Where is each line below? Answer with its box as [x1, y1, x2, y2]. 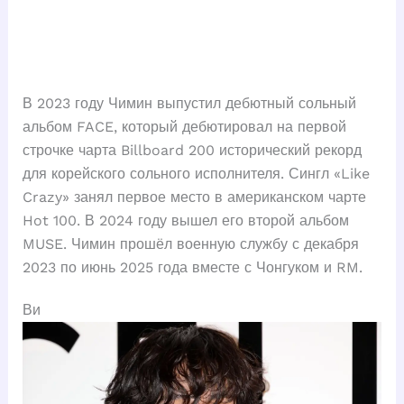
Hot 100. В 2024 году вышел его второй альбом [22, 212, 349, 230]
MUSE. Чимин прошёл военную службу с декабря [22, 235, 359, 253]
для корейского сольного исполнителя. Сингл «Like [22, 165, 370, 183]
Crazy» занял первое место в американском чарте [22, 188, 366, 207]
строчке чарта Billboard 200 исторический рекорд [22, 142, 362, 160]
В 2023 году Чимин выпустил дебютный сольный [22, 95, 356, 113]
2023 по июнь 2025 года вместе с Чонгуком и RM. [22, 259, 363, 277]
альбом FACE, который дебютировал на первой [22, 118, 346, 136]
